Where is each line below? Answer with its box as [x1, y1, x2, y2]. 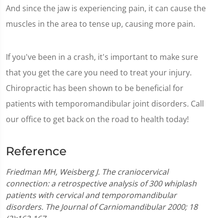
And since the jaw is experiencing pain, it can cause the [6, 2, 206, 14]
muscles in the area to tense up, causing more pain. [6, 18, 195, 29]
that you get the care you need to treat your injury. [6, 67, 192, 78]
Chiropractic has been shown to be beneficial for [6, 82, 183, 93]
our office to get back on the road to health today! [6, 113, 189, 125]
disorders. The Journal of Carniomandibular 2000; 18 [6, 201, 198, 212]
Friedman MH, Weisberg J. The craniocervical [6, 166, 168, 177]
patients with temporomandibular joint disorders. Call [6, 98, 204, 109]
